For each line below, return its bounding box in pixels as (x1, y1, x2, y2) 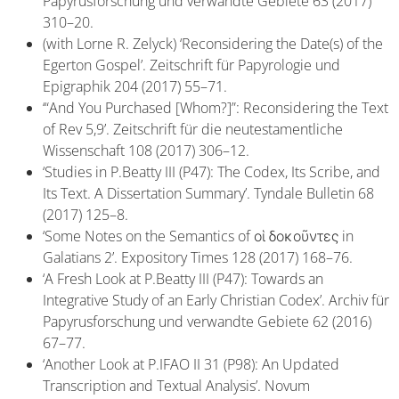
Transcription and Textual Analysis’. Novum (43, 375, 310, 395)
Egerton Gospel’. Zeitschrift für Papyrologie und (43, 54, 340, 75)
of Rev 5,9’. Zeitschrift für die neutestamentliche (43, 118, 343, 139)
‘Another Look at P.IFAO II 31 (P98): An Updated (43, 354, 339, 374)
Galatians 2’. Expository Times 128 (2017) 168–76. (43, 247, 353, 267)
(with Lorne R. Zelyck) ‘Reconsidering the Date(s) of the (43, 33, 383, 53)
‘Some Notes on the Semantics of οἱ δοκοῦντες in (43, 225, 354, 246)
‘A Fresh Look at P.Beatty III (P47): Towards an (43, 268, 323, 289)
